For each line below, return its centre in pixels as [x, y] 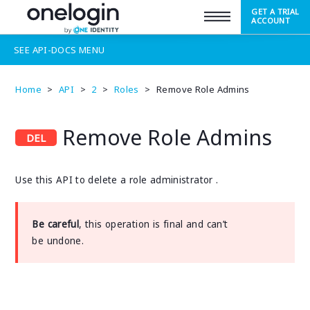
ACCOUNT [271, 20]
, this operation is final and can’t [154, 224]
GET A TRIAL [275, 11]
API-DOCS [54, 50]
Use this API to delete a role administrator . [117, 180]
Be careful [56, 224]
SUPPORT [38, 17]
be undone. [58, 241]
